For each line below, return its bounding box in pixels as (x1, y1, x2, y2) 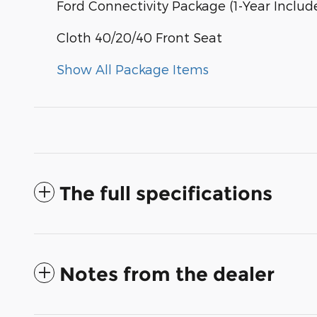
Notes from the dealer (59, 263, 275, 287)
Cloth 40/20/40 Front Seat (57, 30, 222, 45)
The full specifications (59, 182, 272, 206)
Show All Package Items (57, 62, 209, 77)
